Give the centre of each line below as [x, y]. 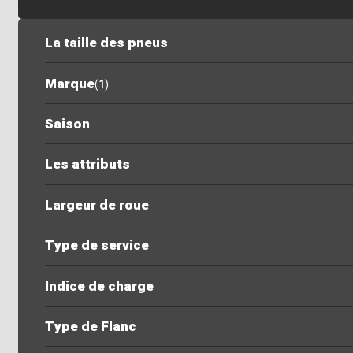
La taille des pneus [106, 43]
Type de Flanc [90, 326]
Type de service [97, 246]
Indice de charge [99, 286]
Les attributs [87, 165]
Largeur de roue [97, 205]
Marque [69, 84]
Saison [67, 124]
